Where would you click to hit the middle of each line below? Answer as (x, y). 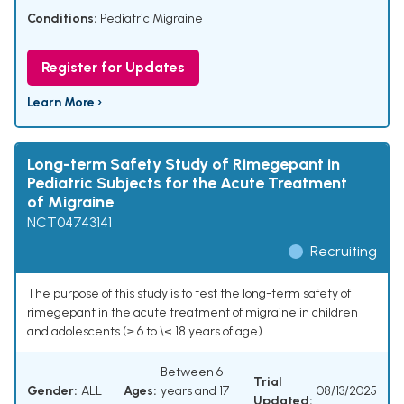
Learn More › (64, 103)
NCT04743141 (69, 223)
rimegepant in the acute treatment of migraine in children (193, 313)
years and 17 (195, 391)
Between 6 (192, 372)
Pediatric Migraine (151, 19)
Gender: (52, 391)
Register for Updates (113, 68)
